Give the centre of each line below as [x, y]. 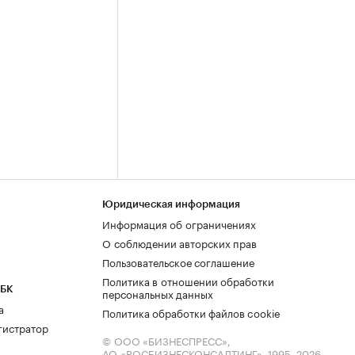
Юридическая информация [171, 204]
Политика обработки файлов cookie [191, 312]
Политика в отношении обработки [188, 281]
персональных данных [158, 293]
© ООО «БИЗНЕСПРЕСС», [166, 340]
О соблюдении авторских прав [179, 242]
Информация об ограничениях [179, 223]
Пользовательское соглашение [178, 261]
